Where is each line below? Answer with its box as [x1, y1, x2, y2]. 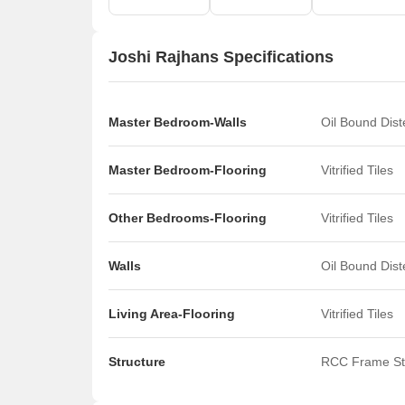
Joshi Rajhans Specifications [108, 47, 334, 66]
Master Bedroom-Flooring [108, 163, 267, 177]
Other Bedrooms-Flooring [108, 211, 267, 225]
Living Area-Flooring [108, 306, 235, 321]
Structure [108, 354, 165, 369]
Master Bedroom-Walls [108, 115, 247, 129]
